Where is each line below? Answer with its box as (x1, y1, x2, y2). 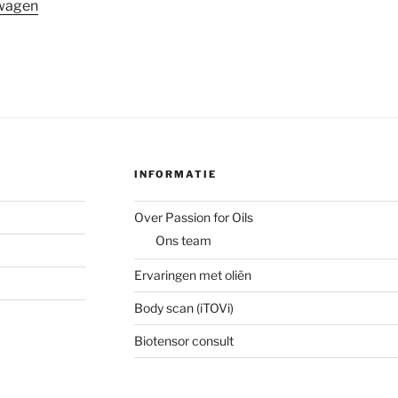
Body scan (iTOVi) (133, 300, 234, 316)
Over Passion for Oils (133, 210, 253, 226)
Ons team (155, 232, 211, 248)
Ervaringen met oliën (133, 267, 251, 283)
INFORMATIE (133, 168, 217, 181)
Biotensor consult (133, 333, 234, 349)
